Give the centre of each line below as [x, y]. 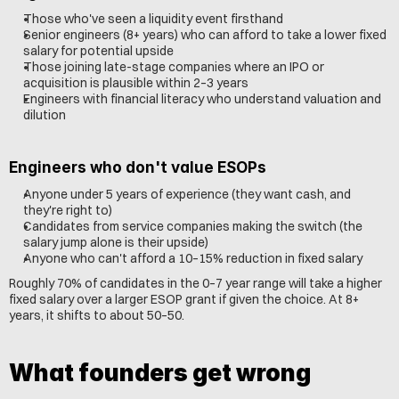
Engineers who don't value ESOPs [138, 167]
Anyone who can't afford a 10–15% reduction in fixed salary [193, 258]
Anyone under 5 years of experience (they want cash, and [187, 194]
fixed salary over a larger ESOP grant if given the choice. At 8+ [184, 299]
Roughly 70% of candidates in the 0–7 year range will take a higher [195, 283]
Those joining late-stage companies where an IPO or [174, 67]
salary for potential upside [98, 51]
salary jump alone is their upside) [116, 242]
